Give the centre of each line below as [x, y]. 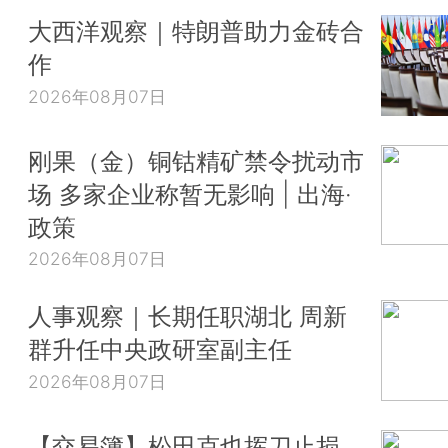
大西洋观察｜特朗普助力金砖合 [196, 30]
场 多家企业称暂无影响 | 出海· [190, 193]
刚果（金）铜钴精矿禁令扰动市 [196, 160]
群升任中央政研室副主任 [160, 348]
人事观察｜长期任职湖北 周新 [187, 315]
